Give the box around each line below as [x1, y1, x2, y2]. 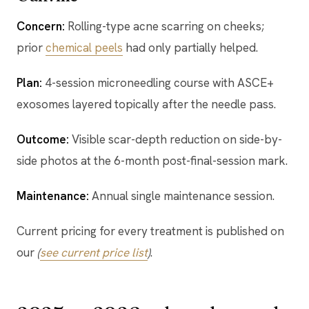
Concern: [17, 18, 65, 34]
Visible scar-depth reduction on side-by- [69, 131, 282, 147]
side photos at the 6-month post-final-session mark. [17, 152, 288, 168]
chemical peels [46, 39, 123, 55]
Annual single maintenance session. [89, 188, 275, 203]
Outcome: [17, 131, 69, 147]
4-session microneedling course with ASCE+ [42, 74, 274, 90]
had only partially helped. [123, 39, 258, 55]
